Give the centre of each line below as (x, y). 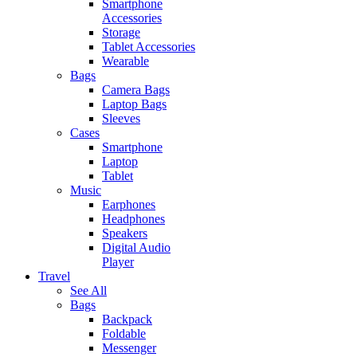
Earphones (129, 205)
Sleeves (121, 119)
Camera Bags (136, 90)
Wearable (126, 61)
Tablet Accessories (149, 47)
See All (88, 291)
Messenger (129, 348)
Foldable (124, 334)
